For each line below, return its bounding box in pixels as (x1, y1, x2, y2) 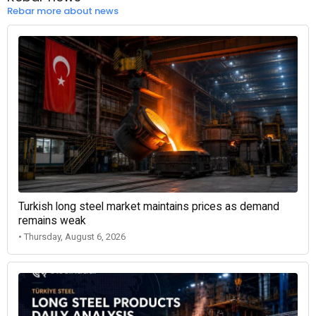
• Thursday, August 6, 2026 (18, 231, 126, 243)
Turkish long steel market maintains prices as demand (18, 200, 279, 214)
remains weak (18, 214, 86, 228)
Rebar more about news (7, 4, 119, 18)
